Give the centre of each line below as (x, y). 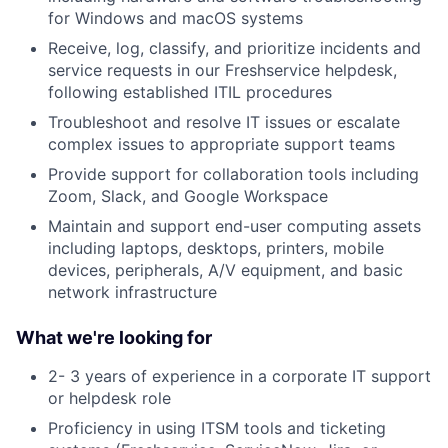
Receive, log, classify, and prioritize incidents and (234, 47)
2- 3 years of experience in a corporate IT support (239, 375)
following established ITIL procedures (190, 91)
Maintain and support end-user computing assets (234, 225)
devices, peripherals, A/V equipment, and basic (225, 269)
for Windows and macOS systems (175, 17)
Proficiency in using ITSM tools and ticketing (217, 427)
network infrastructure (132, 291)
